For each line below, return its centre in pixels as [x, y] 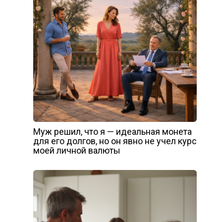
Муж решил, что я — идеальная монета [112, 132]
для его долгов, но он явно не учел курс [115, 141]
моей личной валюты [77, 150]
